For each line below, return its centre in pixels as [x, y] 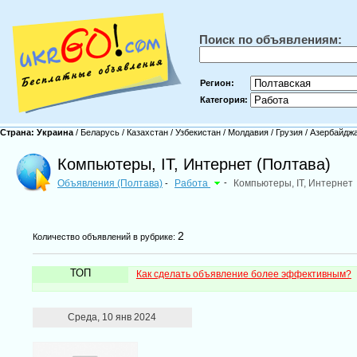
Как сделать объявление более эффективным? [243, 274]
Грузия [289, 132]
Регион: [217, 83]
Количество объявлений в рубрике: [105, 237]
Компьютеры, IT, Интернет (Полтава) [194, 164]
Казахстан [147, 132]
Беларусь [100, 132]
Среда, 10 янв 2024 [112, 317]
